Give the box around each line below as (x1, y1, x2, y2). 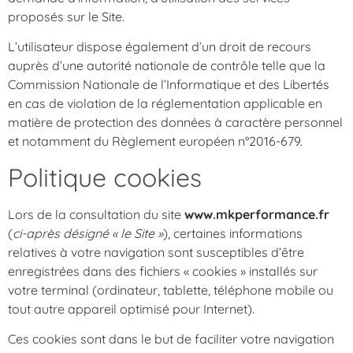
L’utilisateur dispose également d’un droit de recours (8, 39, 311, 55)
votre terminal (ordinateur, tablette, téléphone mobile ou (8, 281, 333, 298)
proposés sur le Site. (8, 9, 124, 24)
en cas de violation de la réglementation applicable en (8, 95, 322, 112)
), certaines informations (163, 225, 303, 241)
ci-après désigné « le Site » (13, 225, 163, 241)
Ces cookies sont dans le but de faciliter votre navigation (8, 331, 334, 347)
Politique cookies (8, 161, 202, 193)
